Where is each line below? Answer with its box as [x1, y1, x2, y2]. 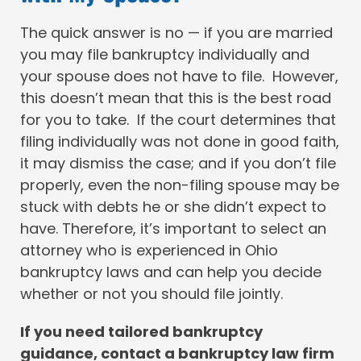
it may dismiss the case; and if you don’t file [20, 152, 336, 173]
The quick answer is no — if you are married [20, 22, 333, 43]
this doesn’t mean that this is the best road [20, 87, 331, 108]
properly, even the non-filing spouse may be [20, 174, 339, 195]
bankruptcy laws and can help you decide [20, 261, 322, 282]
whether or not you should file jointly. [20, 283, 283, 304]
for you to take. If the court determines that [20, 109, 336, 130]
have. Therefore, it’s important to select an [20, 218, 326, 239]
